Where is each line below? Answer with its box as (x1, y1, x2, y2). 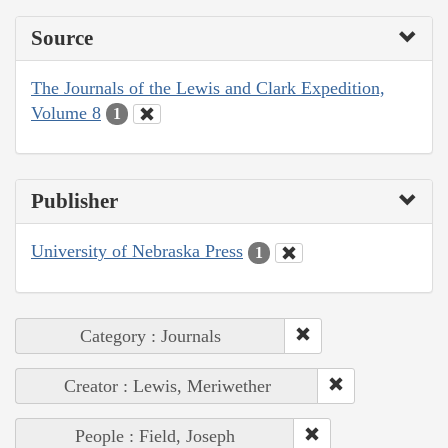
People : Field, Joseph (75, 425, 235, 446)
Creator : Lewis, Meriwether (63, 375, 271, 396)
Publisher (31, 189, 118, 214)
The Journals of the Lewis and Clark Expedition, (31, 77, 385, 98)
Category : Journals (80, 325, 221, 346)
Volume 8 (31, 102, 101, 123)
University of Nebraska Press (31, 241, 243, 262)
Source (31, 25, 93, 50)
